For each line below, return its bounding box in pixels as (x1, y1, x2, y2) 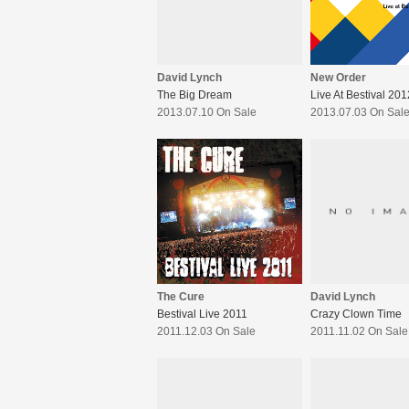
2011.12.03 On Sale (157, 325, 256, 339)
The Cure (157, 290, 204, 304)
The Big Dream (157, 89, 232, 102)
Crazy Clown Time (310, 308, 402, 321)
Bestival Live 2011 (157, 308, 247, 321)
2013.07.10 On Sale (157, 106, 257, 120)
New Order (310, 71, 366, 85)
